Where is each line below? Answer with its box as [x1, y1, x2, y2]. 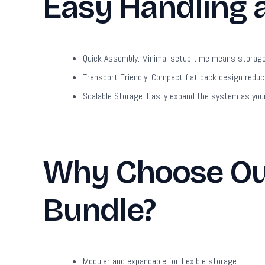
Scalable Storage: [83, 89, 144, 102]
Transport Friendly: [83, 70, 149, 83]
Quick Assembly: [83, 51, 140, 64]
